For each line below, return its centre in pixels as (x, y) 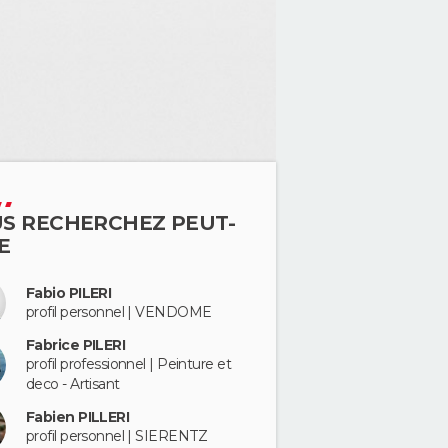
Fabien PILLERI (78, 417)
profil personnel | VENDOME (119, 311)
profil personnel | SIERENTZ (117, 436)
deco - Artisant (73, 383)
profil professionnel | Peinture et (128, 363)
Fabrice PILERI (76, 344)
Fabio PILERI (69, 292)
